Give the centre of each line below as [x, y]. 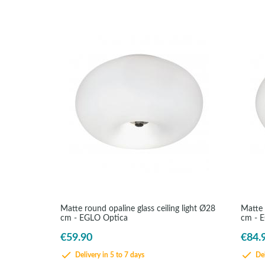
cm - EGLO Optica [94, 218]
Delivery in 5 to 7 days [109, 256]
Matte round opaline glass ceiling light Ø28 [138, 209]
